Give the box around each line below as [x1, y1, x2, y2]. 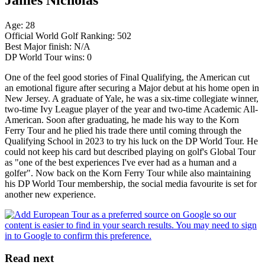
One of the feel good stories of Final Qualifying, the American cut [5, 72, 250, 82]
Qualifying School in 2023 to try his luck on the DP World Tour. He [5, 135, 258, 146]
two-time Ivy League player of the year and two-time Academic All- [5, 104, 258, 114]
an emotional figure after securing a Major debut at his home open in [5, 82, 259, 93]
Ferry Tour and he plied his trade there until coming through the [5, 125, 241, 135]
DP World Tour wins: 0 [5, 51, 92, 62]
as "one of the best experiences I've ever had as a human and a [5, 157, 237, 167]
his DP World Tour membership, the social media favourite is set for [5, 178, 257, 189]
